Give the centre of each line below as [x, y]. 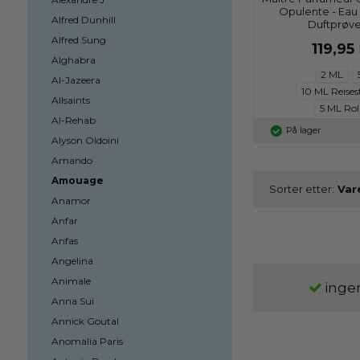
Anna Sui [72, 301]
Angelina [72, 261]
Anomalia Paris [87, 341]
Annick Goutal [85, 321]
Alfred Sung [78, 40]
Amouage [77, 180]
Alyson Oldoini [85, 140]
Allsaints [70, 100]
